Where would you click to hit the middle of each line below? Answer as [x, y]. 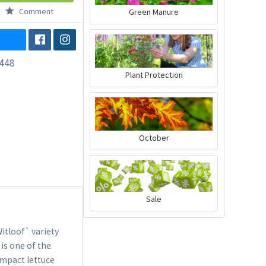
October [154, 137]
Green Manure [154, 12]
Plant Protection [154, 75]
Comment [35, 11]
